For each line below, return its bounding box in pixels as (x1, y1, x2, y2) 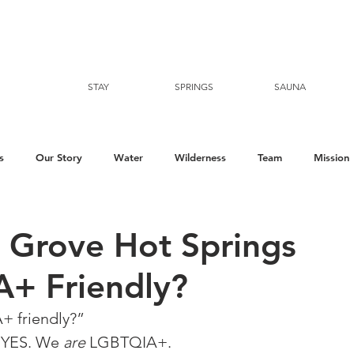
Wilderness (175, 151, 226, 164)
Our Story (36, 151, 82, 164)
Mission (314, 151, 349, 164)
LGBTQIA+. (85, 333, 175, 352)
